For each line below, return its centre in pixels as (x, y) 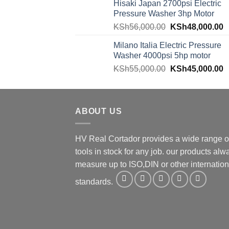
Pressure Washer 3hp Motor (164, 13)
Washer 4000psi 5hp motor (162, 55)
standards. (95, 182)
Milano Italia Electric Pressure (167, 45)
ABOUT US (99, 111)
